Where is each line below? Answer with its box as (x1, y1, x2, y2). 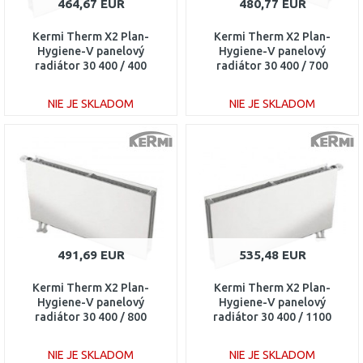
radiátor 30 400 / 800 (35, 310, 147, 323)
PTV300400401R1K (39, 74, 143, 87)
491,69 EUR (57, 248, 125, 262)
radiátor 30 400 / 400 (35, 59, 147, 72)
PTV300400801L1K (40, 325, 142, 338)
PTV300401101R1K (220, 325, 324, 338)
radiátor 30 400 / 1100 (213, 310, 331, 323)
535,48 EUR (238, 248, 306, 262)
